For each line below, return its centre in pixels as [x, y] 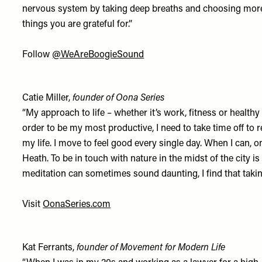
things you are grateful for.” [77, 25]
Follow [37, 55]
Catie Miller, [48, 98]
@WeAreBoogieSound [98, 55]
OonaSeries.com [77, 205]
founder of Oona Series [119, 98]
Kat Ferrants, [50, 248]
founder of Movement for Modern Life [151, 248]
